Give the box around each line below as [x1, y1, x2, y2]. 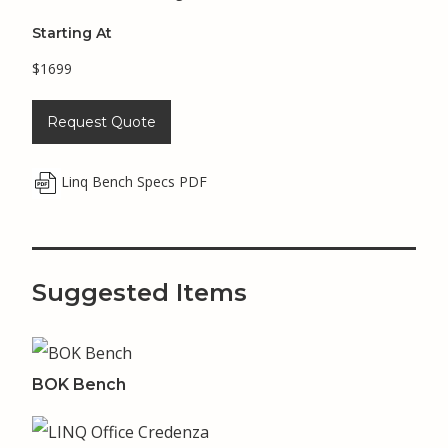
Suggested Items [32, 278, 247, 308]
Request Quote [47, 112, 156, 131]
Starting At [32, 23, 112, 42]
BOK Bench [32, 375, 126, 395]
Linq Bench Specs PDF [61, 171, 207, 191]
